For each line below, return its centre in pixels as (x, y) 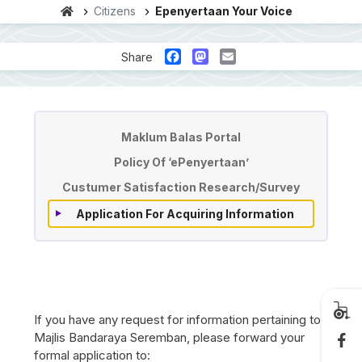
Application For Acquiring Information (185, 213)
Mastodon (239, 55)
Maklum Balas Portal (181, 137)
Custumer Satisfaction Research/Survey (181, 187)
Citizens (114, 11)
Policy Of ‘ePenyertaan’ (181, 162)
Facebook (211, 55)
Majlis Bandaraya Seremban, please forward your (169, 337)
